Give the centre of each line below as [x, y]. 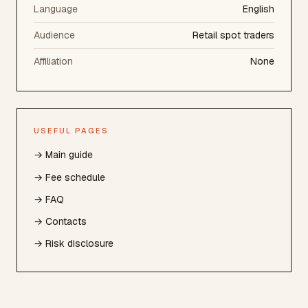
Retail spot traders [233, 35]
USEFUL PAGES [71, 130]
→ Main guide [63, 155]
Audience [54, 35]
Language [56, 9]
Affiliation [53, 61]
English [258, 9]
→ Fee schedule [69, 177]
